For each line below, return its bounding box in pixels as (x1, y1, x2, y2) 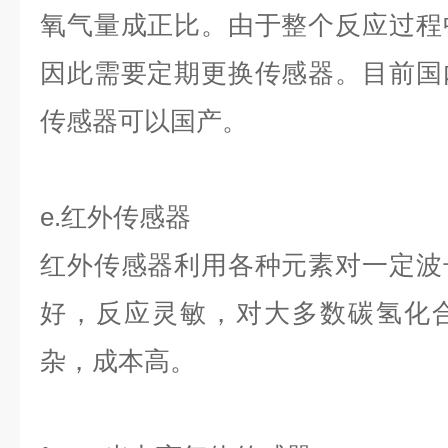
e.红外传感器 (40, 202, 191, 232)
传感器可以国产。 (40, 106, 248, 136)
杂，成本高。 (40, 346, 196, 376)
